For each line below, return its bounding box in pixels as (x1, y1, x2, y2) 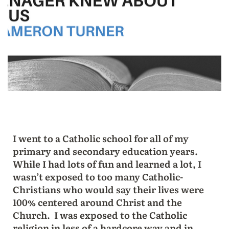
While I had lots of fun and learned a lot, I (12, 156, 201, 171)
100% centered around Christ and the (12, 195, 182, 209)
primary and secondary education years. (12, 144, 200, 158)
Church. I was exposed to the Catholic (12, 208, 187, 222)
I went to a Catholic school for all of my (12, 131, 189, 145)
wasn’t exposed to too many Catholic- (12, 169, 183, 184)
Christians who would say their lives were (12, 182, 204, 196)
